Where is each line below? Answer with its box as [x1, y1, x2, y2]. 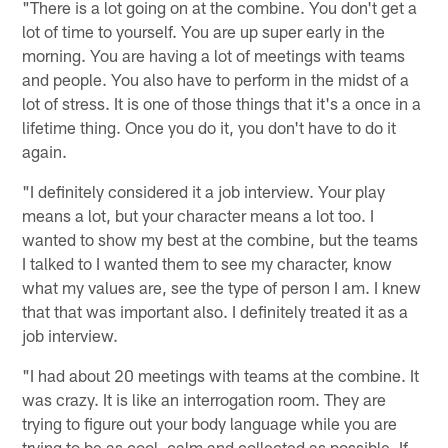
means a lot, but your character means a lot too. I [22, 204, 375, 225]
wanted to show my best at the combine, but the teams [22, 228, 419, 249]
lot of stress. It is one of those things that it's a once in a [22, 92, 422, 113]
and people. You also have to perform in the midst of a [22, 68, 410, 89]
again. [22, 140, 68, 161]
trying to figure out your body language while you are [22, 412, 398, 433]
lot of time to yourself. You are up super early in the [22, 20, 386, 41]
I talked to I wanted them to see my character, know [22, 252, 393, 273]
